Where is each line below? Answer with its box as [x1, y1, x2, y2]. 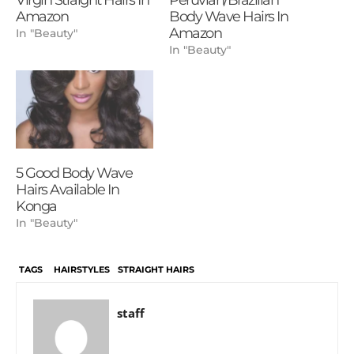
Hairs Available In [16, 181, 119, 199]
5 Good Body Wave [16, 164, 132, 183]
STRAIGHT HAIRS [118, 264, 194, 276]
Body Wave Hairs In [169, 7, 288, 25]
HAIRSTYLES [54, 264, 110, 276]
